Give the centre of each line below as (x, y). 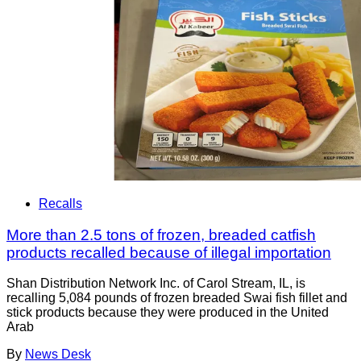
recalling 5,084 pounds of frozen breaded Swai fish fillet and (177, 298)
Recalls (60, 203)
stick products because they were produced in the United (168, 313)
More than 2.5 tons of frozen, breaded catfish (161, 234)
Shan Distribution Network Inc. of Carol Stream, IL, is (156, 284)
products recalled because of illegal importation (169, 252)
